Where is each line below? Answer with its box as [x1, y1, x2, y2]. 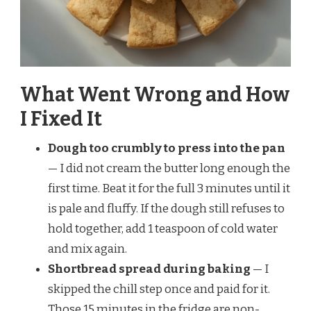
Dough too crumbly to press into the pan [48, 141, 285, 156]
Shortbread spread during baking [48, 262, 251, 277]
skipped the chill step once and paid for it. [48, 282, 270, 297]
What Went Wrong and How [20, 83, 289, 108]
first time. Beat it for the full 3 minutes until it [48, 181, 290, 196]
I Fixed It [20, 107, 102, 132]
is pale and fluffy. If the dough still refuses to [48, 201, 285, 217]
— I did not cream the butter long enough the [48, 161, 290, 176]
